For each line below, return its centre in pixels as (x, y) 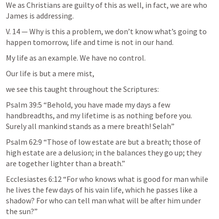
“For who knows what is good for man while (135, 179)
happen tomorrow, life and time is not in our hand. (90, 42)
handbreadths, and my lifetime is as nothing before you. (99, 115)
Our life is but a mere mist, (51, 73)
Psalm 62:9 (24, 142)
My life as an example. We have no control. (76, 58)
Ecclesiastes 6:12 (34, 179)
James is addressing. (41, 16)
